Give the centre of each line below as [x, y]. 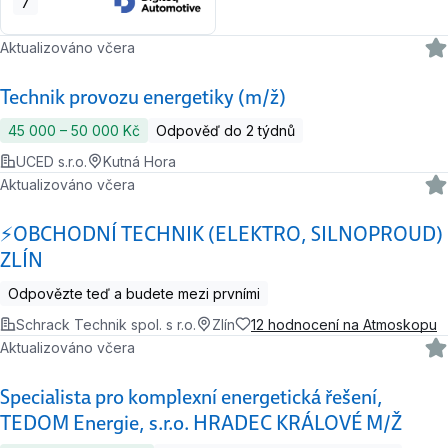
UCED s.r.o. [51, 161]
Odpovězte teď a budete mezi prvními [134, 293]
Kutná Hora [139, 161]
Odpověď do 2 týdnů [225, 130]
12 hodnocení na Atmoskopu [344, 324]
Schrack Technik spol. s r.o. [106, 324]
